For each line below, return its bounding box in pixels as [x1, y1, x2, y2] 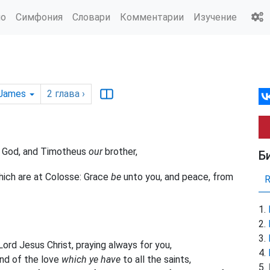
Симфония [16, 11, 63, 23]
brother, [102, 146, 137, 157]
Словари [72, 11, 110, 23]
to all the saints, [121, 254, 191, 266]
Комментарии [120, 11, 184, 23]
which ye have [61, 254, 121, 266]
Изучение [193, 11, 237, 23]
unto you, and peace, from [121, 171, 233, 183]
